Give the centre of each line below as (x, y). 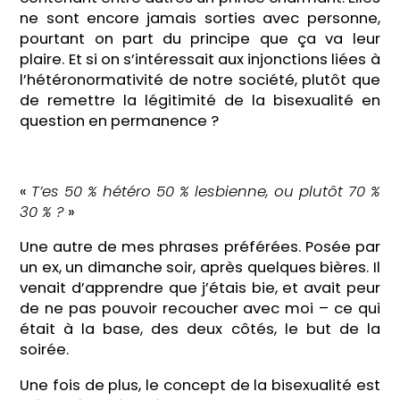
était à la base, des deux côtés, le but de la (200, 329)
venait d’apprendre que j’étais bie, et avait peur (200, 288)
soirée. (45, 350)
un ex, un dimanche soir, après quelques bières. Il (200, 268)
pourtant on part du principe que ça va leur (200, 38)
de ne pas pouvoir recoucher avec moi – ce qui (200, 309)
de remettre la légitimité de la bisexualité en (200, 100)
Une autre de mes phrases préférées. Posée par (200, 247)
